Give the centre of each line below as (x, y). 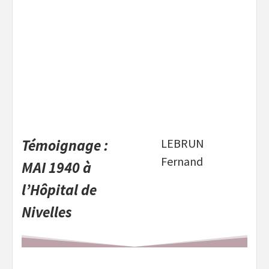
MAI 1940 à (56, 168)
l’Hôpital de (59, 190)
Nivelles (47, 212)
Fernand (182, 162)
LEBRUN (183, 144)
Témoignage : (65, 146)
